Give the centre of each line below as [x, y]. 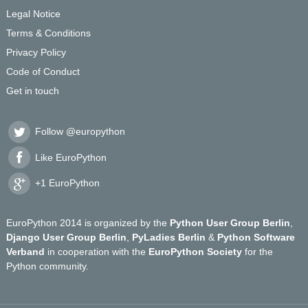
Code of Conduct [43, 71]
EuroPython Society [196, 251]
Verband [26, 251]
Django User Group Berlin [67, 237]
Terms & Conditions [49, 33]
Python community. [48, 266]
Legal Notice [34, 14]
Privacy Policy [36, 52]
